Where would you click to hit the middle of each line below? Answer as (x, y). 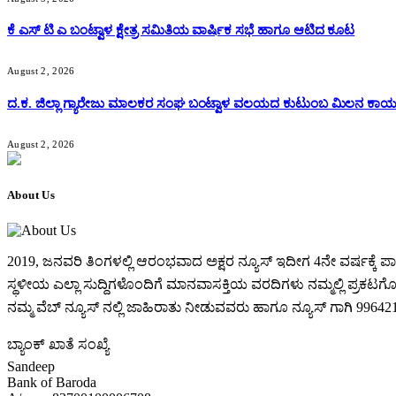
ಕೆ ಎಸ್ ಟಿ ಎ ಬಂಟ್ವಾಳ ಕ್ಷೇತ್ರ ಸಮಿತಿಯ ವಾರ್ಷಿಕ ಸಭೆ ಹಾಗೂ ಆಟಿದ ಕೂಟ (181, 30)
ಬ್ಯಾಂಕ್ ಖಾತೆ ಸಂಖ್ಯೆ (58, 344)
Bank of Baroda (52, 382)
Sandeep (31, 366)
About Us (31, 195)
